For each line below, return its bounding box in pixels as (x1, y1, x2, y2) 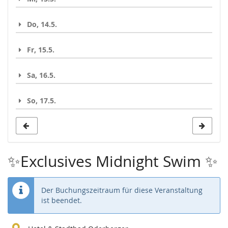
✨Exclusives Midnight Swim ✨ (8, 150, 218, 172)
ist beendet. (41, 195, 82, 205)
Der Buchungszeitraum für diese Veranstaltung (41, 185, 203, 195)
